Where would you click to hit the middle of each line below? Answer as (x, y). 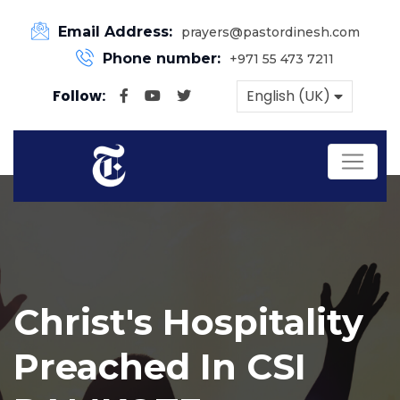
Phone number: (163, 58)
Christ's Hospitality (188, 322)
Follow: (79, 96)
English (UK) (288, 96)
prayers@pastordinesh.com (271, 32)
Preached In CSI (160, 367)
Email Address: (117, 32)
